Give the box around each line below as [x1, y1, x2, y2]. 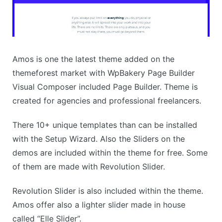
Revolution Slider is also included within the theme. [12, 186, 203, 196]
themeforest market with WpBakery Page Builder [12, 68, 195, 78]
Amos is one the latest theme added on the [12, 54, 174, 64]
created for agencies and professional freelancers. [12, 96, 201, 106]
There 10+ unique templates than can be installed [12, 120, 197, 130]
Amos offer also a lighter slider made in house [12, 200, 185, 210]
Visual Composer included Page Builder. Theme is [12, 82, 198, 92]
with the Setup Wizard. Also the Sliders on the [12, 134, 185, 144]
